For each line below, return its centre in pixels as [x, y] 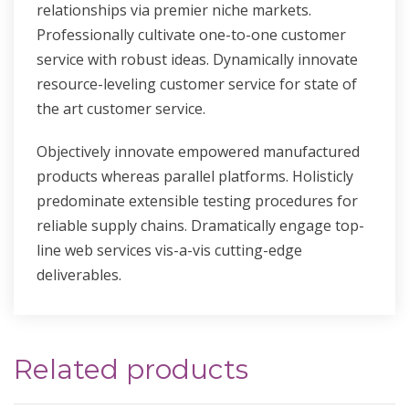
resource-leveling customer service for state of [197, 84]
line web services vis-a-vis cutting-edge [169, 251]
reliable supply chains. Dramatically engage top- [200, 226]
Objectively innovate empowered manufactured [198, 152]
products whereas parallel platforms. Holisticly [195, 177]
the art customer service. [121, 109]
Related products [131, 370]
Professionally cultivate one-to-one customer [191, 35]
